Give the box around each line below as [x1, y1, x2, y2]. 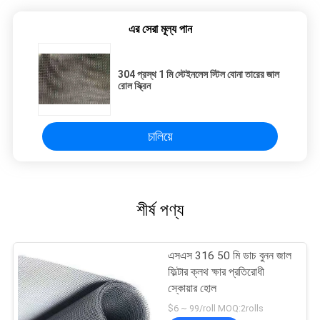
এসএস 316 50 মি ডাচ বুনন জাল [168, 249, 292, 263]
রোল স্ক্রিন [118, 80, 151, 92]
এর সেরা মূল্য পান [128, 22, 192, 36]
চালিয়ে [147, 129, 173, 144]
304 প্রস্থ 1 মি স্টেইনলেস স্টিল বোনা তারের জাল [118, 69, 279, 81]
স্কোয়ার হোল [168, 282, 217, 296]
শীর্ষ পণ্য [136, 200, 184, 221]
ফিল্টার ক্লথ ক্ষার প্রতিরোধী [168, 266, 265, 279]
